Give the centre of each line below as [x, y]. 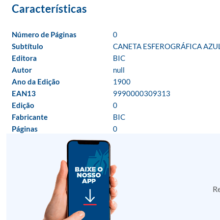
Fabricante [30, 117]
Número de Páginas [44, 34]
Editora [24, 58]
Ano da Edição [36, 82]
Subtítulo [27, 46]
